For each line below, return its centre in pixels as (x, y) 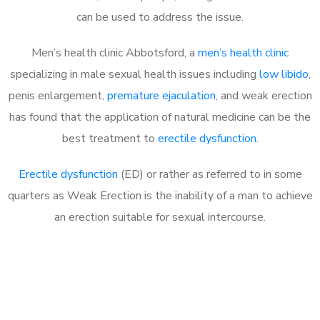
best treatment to (110, 138)
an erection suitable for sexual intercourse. (160, 217)
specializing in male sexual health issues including (134, 74)
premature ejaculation (161, 95)
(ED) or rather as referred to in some (210, 174)
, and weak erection (264, 95)
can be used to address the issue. (160, 17)
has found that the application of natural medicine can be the (160, 117)
